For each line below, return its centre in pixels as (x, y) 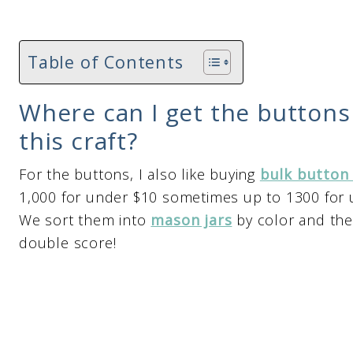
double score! (70, 243)
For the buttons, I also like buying (139, 174)
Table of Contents (106, 61)
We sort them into (85, 220)
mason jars (191, 220)
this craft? (78, 141)
